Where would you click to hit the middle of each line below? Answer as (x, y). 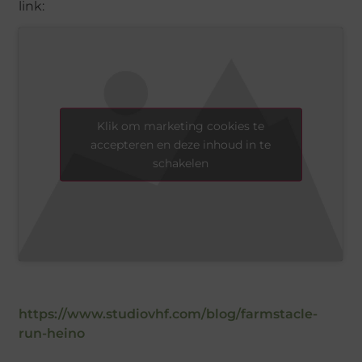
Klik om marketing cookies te (181, 126)
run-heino (52, 333)
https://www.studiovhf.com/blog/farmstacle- (168, 314)
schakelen (181, 163)
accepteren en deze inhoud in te (181, 144)
